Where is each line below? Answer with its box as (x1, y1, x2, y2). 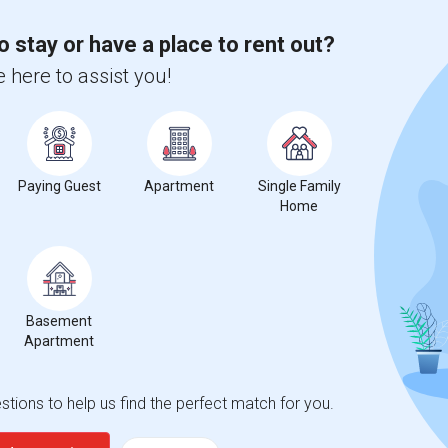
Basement (26, 312, 92, 329)
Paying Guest (17, 177, 101, 194)
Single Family (257, 177, 341, 194)
